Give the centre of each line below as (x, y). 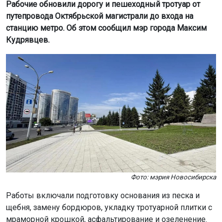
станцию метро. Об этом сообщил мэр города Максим (106, 28)
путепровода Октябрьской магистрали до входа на (100, 16)
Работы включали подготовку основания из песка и (103, 195)
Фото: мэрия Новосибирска (173, 177)
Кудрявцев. (28, 40)
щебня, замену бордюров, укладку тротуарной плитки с (109, 207)
